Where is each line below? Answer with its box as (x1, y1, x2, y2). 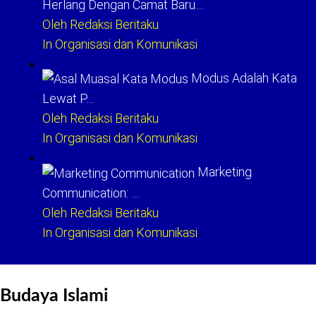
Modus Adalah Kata (191, 71, 297, 85)
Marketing (197, 164, 252, 180)
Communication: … (42, 185, 139, 200)
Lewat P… (42, 91, 94, 107)
